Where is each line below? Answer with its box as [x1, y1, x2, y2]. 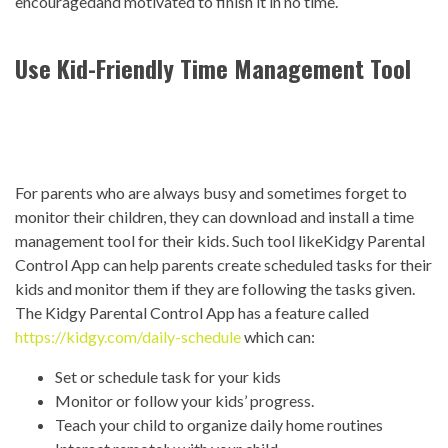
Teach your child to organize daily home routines [55, 415, 383, 435]
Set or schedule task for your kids [55, 367, 281, 387]
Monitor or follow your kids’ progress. [55, 391, 314, 411]
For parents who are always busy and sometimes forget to [15, 183, 407, 203]
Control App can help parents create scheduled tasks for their [15, 255, 432, 275]
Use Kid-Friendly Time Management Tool [15, 50, 411, 87]
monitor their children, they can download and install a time [15, 207, 414, 227]
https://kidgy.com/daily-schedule [15, 327, 241, 347]
